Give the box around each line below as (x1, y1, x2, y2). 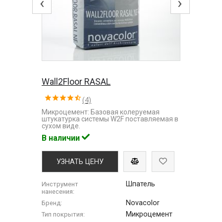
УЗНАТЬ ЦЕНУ (56, 157, 104, 166)
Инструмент (42, 180, 79, 188)
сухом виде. (42, 121, 81, 130)
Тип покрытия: (42, 210, 85, 218)
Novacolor (126, 198, 160, 207)
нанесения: (42, 187, 75, 195)
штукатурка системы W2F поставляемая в (42, 114, 179, 123)
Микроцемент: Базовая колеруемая (42, 108, 160, 116)
